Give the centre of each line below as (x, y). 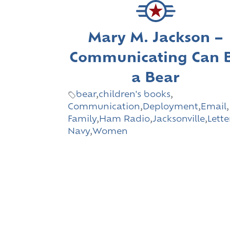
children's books (135, 95)
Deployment (170, 108)
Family (82, 120)
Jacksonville (179, 120)
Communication (104, 108)
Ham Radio (124, 120)
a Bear (156, 79)
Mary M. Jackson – (156, 39)
